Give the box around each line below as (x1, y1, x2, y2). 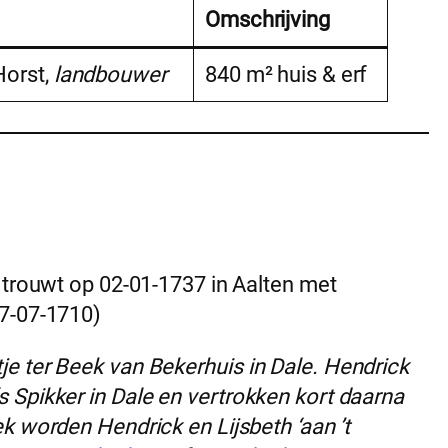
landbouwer (53, 61, 167, 87)
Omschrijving (205, 6, 330, 32)
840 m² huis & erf (205, 61, 368, 87)
